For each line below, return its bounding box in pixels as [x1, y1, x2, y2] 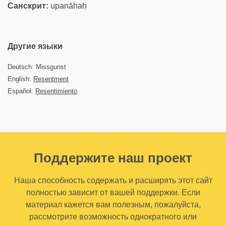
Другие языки [8, 42, 63, 50]
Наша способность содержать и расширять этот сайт [14, 176, 212, 185]
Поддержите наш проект [34, 150, 192, 165]
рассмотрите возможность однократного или [29, 212, 197, 221]
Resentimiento [35, 87, 77, 95]
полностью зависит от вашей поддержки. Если [26, 188, 200, 197]
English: [8, 75, 33, 83]
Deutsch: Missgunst [8, 63, 66, 71]
